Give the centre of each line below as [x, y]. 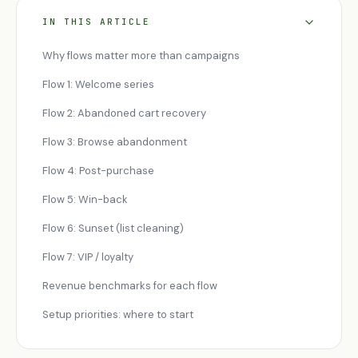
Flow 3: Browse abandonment [115, 142]
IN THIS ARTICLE [96, 22]
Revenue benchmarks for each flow [130, 286]
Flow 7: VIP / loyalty [88, 257]
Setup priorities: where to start [118, 314]
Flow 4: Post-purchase [98, 171]
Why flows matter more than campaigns [141, 56]
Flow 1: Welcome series [98, 84]
